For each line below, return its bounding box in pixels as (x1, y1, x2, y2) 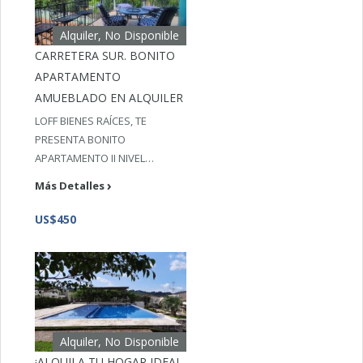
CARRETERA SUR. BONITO (35, 48, 176, 64)
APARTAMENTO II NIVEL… (35, 151, 155, 166)
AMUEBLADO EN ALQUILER (35, 90, 184, 106)
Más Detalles (35, 177, 105, 193)
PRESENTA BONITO (35, 132, 126, 147)
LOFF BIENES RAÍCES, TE (35, 113, 147, 129)
